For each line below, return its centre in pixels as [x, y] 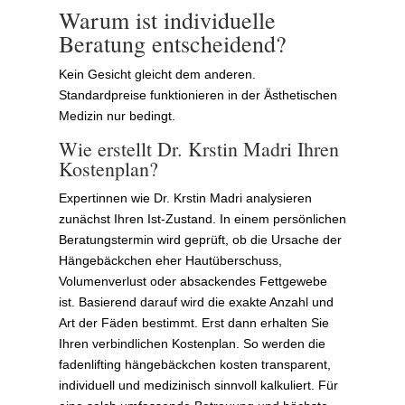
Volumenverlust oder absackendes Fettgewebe [193, 281]
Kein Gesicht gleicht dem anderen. [157, 74]
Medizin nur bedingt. [117, 115]
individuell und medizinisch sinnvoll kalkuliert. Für [198, 385]
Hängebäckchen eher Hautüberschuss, [170, 260]
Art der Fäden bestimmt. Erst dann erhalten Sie [193, 322]
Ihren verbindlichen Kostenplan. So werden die [192, 343]
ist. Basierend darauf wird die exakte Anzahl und [196, 301]
